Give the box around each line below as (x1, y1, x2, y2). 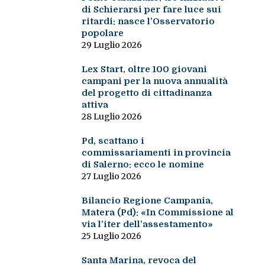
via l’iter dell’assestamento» (81, 219, 213, 230)
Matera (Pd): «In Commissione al (81, 207, 234, 218)
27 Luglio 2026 (81, 171, 141, 182)
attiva (81, 99, 108, 111)
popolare (81, 28, 124, 39)
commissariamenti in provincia (81, 147, 231, 159)
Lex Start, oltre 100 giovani (81, 64, 207, 75)
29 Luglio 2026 (81, 40, 142, 51)
